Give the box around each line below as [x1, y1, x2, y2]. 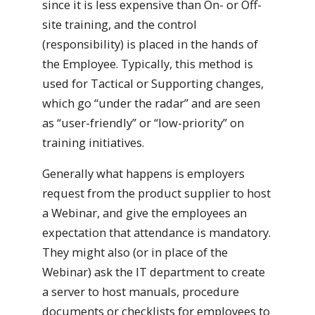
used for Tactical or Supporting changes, [42, 75, 264, 91]
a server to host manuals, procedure [42, 283, 239, 300]
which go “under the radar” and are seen [42, 94, 260, 111]
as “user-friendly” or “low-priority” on [42, 114, 244, 131]
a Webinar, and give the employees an [42, 205, 247, 221]
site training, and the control [42, 15, 197, 32]
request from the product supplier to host [42, 185, 271, 202]
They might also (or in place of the [42, 244, 228, 261]
